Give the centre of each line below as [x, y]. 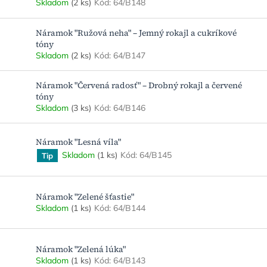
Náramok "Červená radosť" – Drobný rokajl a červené [139, 86]
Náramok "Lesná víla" [78, 142]
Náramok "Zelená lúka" [81, 249]
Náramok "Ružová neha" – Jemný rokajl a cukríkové [136, 32]
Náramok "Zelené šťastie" [85, 196]
